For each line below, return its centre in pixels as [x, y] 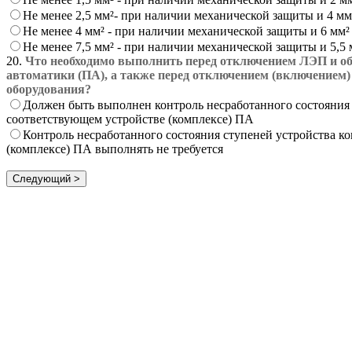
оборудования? [49, 89]
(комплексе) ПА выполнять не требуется [115, 148]
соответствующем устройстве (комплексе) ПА [130, 119]
